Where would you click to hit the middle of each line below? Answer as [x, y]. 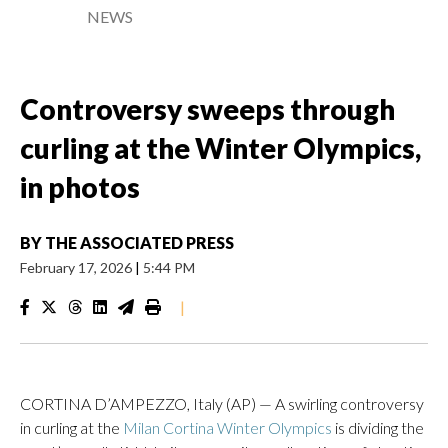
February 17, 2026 [77, 267]
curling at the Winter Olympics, [220, 148]
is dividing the [378, 427]
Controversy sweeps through [207, 109]
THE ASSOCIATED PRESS [139, 242]
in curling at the [71, 427]
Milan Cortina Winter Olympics [227, 427]
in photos [80, 187]
